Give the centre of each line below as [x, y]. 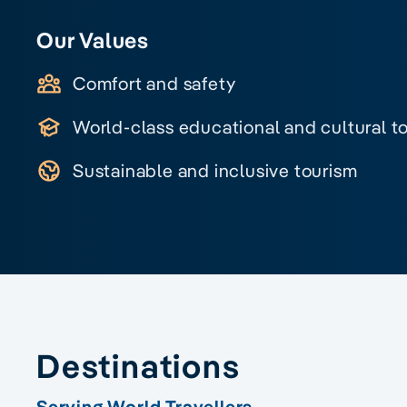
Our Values [93, 40]
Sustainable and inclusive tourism [215, 170]
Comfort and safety [154, 83]
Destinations [139, 365]
